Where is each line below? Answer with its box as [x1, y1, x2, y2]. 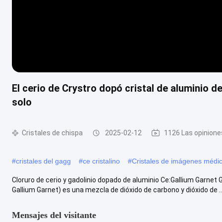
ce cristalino [83, 157, 120, 165]
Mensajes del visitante [12, 210, 96, 220]
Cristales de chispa [22, 129, 83, 137]
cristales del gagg [16, 157, 71, 165]
